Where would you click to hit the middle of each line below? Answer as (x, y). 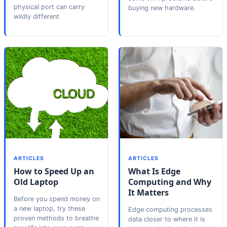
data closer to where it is (167, 219)
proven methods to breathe (56, 218)
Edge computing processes (170, 209)
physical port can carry (49, 7)
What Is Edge (154, 171)
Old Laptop (36, 182)
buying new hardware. (162, 8)
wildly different (36, 16)
